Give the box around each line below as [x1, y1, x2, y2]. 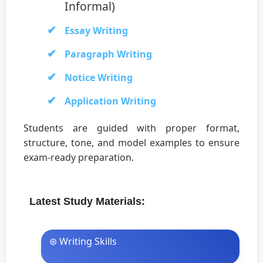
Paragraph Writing [65, 48, 152, 61]
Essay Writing [65, 24, 128, 38]
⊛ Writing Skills [49, 235, 117, 248]
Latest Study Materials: [29, 195, 145, 208]
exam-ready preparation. [23, 151, 134, 164]
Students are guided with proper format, [23, 122, 240, 135]
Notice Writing [65, 71, 133, 85]
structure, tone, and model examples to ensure [23, 136, 240, 150]
